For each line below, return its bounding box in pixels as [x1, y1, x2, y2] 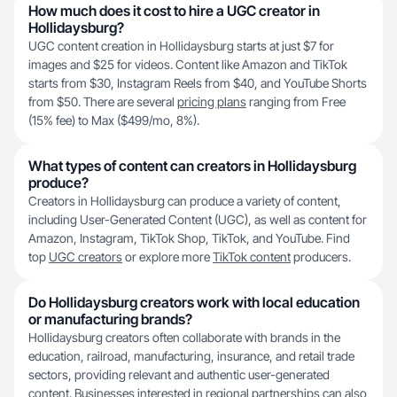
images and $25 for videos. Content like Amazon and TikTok [28, 57, 347, 72]
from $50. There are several [28, 94, 177, 109]
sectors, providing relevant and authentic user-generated [28, 367, 330, 382]
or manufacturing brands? [28, 310, 192, 328]
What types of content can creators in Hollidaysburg [28, 157, 356, 175]
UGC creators [49, 249, 122, 264]
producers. [291, 249, 351, 264]
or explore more [122, 249, 213, 264]
